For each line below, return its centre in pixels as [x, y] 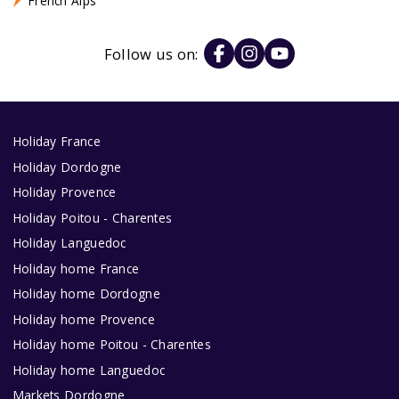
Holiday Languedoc [69, 243]
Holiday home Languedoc [89, 370]
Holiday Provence [64, 192]
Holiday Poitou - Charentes [92, 217]
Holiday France [56, 142]
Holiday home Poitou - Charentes [111, 345]
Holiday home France [76, 268]
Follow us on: [151, 53]
